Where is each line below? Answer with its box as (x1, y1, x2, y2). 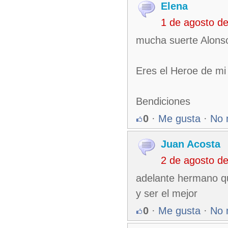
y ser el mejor (136, 188, 197, 199)
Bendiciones (136, 96, 190, 107)
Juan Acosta (161, 138, 220, 150)
